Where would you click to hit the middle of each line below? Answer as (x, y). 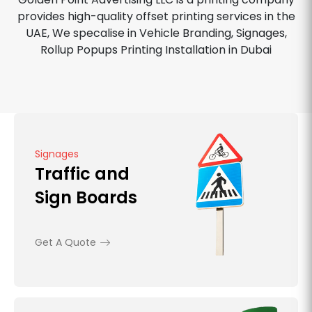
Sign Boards (86, 198)
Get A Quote (65, 243)
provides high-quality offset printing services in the (156, 17)
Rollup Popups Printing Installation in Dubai (156, 50)
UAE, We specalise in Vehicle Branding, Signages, (156, 33)
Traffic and (82, 174)
